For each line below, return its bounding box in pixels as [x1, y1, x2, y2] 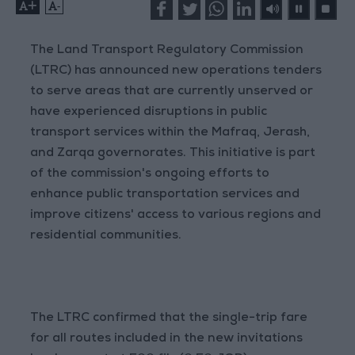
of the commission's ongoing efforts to [30, 168, 270, 181]
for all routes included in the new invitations [30, 333, 303, 346]
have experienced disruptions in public [30, 106, 268, 120]
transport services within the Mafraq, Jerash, [30, 127, 311, 140]
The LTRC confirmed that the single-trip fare [30, 312, 308, 326]
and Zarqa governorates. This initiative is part [30, 147, 316, 161]
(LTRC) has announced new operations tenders [30, 65, 323, 78]
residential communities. [30, 230, 182, 243]
